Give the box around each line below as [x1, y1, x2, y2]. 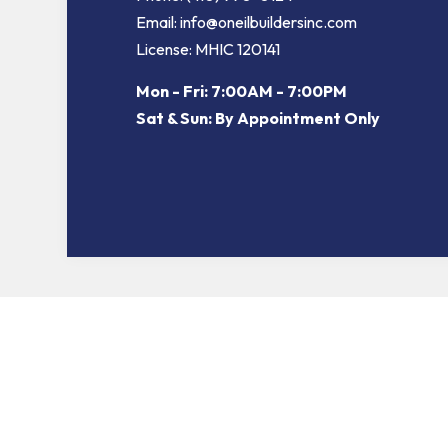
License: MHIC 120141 [135, 39, 280, 60]
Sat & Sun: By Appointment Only [135, 108, 380, 129]
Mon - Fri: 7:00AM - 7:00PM [135, 81, 347, 102]
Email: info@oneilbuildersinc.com [135, 12, 357, 33]
